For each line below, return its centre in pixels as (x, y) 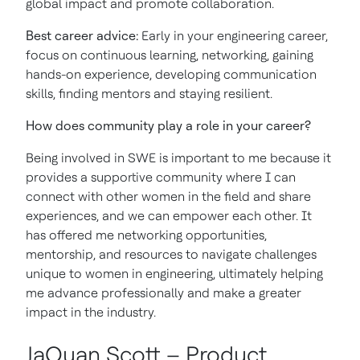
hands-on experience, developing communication (171, 74)
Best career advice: (82, 36)
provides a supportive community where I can (161, 177)
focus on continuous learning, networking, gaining (170, 55)
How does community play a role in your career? (168, 126)
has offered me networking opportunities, (146, 235)
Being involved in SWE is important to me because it (178, 158)
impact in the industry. (91, 312)
